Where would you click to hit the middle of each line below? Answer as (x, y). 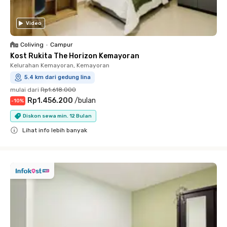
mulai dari (25, 90)
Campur (62, 45)
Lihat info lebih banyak (55, 130)
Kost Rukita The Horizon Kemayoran (75, 56)
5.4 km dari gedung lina (58, 77)
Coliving (32, 45)
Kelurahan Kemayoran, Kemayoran (60, 65)
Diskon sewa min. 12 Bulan (57, 116)
